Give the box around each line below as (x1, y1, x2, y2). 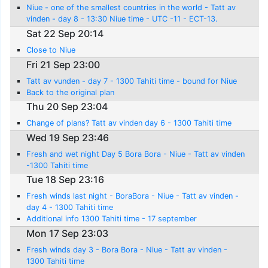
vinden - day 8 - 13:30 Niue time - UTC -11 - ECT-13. (26, 14, 218, 24)
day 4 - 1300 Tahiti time (26, 203, 114, 212)
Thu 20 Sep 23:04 (26, 100, 108, 113)
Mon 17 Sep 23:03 (26, 227, 109, 239)
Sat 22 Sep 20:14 (26, 27, 104, 39)
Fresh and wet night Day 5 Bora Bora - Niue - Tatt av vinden (26, 149, 245, 159)
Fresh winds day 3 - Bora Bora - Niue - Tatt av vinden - (26, 245, 228, 254)
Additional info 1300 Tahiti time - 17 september (26, 214, 197, 224)
